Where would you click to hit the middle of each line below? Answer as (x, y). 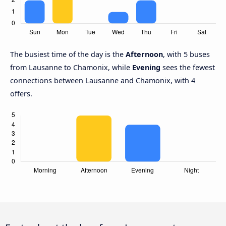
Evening (146, 68)
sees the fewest (188, 68)
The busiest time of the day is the (68, 54)
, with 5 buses (186, 54)
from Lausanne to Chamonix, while (71, 68)
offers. (21, 94)
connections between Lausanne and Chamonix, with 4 (103, 81)
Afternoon (144, 54)
